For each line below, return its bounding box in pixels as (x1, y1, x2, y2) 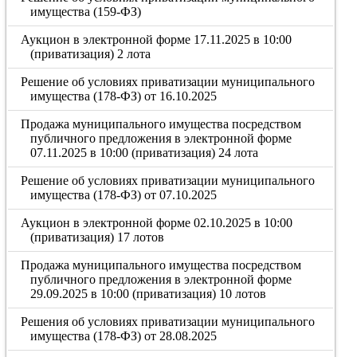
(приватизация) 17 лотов (29, 230, 164, 244)
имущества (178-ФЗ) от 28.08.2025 (29, 329, 217, 343)
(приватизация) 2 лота (29, 47, 151, 61)
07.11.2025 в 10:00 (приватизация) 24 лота (29, 146, 258, 159)
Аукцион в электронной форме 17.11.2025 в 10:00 (21, 33, 292, 46)
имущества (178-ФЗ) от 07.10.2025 (29, 188, 217, 202)
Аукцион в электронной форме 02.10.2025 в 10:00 (21, 216, 293, 229)
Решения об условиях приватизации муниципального (21, 315, 316, 328)
